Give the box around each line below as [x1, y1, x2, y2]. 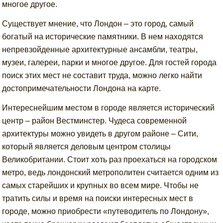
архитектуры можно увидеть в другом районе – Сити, [2, 129, 199, 138]
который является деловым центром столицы [2, 142, 171, 151]
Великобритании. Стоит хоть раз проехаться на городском [2, 155, 218, 164]
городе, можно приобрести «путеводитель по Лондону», [2, 207, 210, 216]
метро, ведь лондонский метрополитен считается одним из [2, 168, 219, 177]
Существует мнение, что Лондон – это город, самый [2, 19, 194, 28]
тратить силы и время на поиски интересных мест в [2, 194, 194, 203]
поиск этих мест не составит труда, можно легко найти [2, 71, 203, 80]
